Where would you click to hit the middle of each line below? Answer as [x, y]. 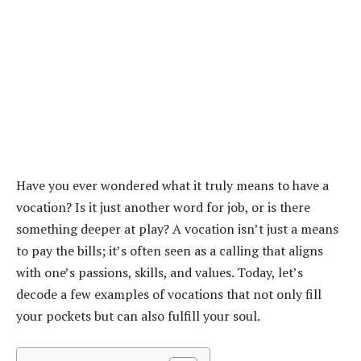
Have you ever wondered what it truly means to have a [172, 186]
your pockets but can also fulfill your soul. [138, 316]
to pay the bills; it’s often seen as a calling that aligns [170, 251]
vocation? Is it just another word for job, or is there [163, 207]
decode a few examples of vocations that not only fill [169, 295]
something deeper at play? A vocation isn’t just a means [177, 229]
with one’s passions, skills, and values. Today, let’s [160, 273]
